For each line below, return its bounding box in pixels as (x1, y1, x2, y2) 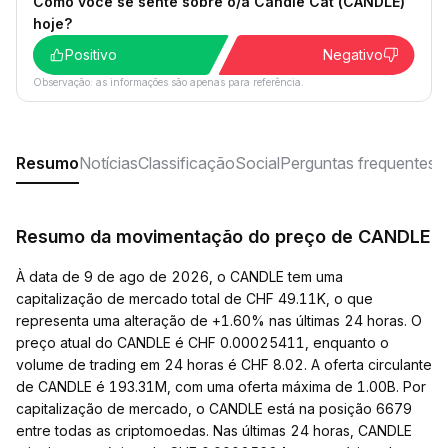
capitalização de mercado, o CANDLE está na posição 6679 (16, 400, 412, 417)
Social (235, 153, 280, 173)
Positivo (65, 46, 117, 63)
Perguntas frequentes (280, 153, 436, 173)
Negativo (323, 46, 383, 63)
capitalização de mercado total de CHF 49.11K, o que (16, 290, 373, 307)
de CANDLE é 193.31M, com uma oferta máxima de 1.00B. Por (16, 378, 426, 395)
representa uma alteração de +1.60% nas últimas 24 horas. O (16, 312, 422, 329)
